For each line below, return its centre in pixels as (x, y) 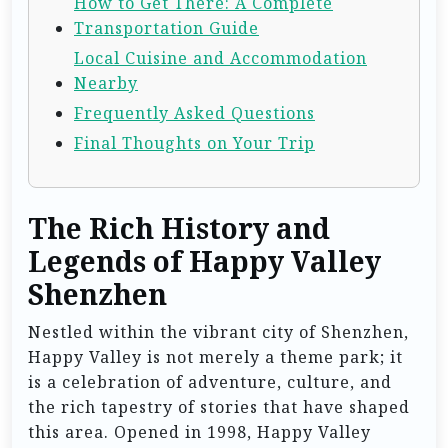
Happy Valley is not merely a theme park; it (215, 356)
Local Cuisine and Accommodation (220, 57)
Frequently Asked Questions (194, 112)
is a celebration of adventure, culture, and (210, 381)
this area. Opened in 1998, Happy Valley (199, 431)
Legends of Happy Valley (204, 261)
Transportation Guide (166, 27)
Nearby (106, 82)
